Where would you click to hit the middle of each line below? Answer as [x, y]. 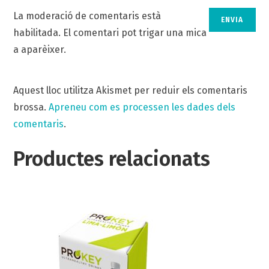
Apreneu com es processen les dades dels [142, 107]
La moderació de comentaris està [87, 16]
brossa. [31, 107]
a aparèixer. [40, 50]
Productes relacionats [112, 159]
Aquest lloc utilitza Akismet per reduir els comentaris [131, 91]
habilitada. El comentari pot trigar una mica [110, 33]
